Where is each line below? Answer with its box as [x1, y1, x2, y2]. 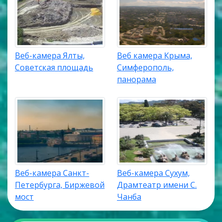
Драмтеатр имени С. [117, 179, 197, 190]
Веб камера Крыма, [117, 50, 192, 61]
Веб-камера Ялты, [15, 50, 85, 61]
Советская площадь [15, 62, 93, 73]
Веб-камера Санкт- [15, 167, 89, 178]
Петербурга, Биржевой [15, 179, 105, 190]
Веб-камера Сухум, [117, 167, 190, 178]
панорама [117, 74, 156, 85]
